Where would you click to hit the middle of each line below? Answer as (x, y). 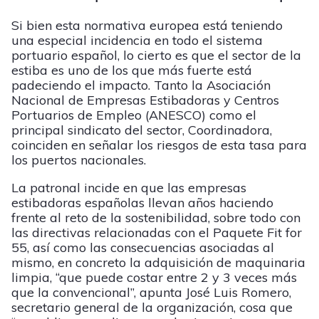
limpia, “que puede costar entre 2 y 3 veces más (154, 277)
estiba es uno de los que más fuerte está (132, 70)
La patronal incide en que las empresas (129, 187)
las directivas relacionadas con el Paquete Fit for (157, 232)
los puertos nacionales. (79, 159)
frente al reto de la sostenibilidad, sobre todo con (156, 217)
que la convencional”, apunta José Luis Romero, (151, 292)
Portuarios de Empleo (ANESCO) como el (134, 115)
